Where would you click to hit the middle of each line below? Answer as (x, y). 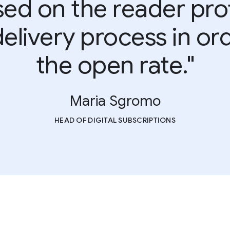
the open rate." (115, 65)
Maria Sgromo (115, 101)
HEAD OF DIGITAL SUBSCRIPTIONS (115, 120)
